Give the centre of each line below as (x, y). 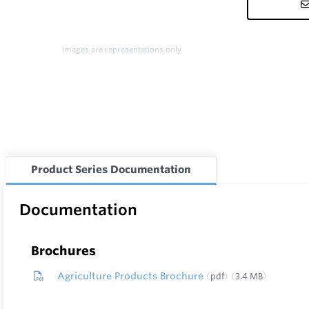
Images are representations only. (123, 50)
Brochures (63, 250)
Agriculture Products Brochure (132, 276)
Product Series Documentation (111, 169)
